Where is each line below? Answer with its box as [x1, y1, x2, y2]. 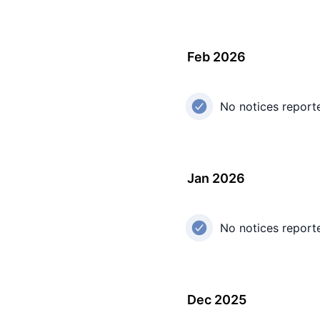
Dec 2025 [187, 292, 246, 308]
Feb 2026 [187, 49, 246, 65]
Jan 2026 [187, 171, 245, 186]
